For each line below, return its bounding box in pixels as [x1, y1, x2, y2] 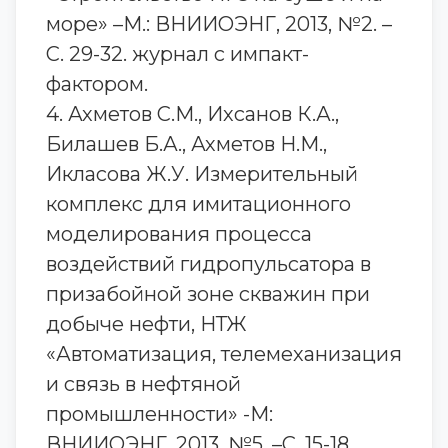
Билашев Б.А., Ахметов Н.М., [46, 132, 327, 156]
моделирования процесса [46, 222, 312, 246]
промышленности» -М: [46, 402, 273, 426]
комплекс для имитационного [46, 192, 351, 216]
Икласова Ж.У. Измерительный [46, 162, 358, 186]
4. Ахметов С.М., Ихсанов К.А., [46, 102, 339, 126]
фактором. [46, 72, 148, 96]
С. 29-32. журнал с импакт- [46, 42, 309, 66]
